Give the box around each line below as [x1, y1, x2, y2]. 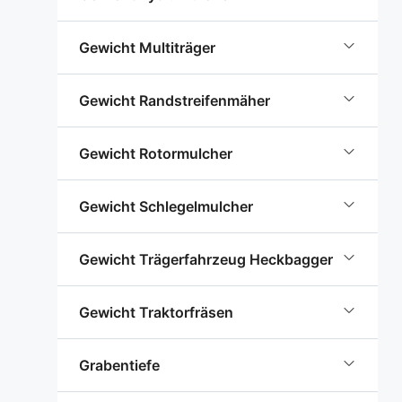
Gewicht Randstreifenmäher [79, 92, 270, 109]
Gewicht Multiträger [79, 39, 215, 57]
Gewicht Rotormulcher [79, 144, 232, 162]
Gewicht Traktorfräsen [79, 303, 233, 321]
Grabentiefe [79, 356, 160, 374]
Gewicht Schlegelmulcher [79, 197, 253, 215]
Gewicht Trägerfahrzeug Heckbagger [79, 250, 333, 268]
